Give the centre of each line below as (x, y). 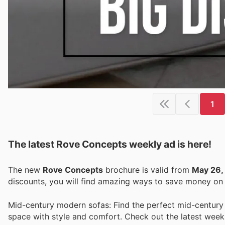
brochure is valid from (147, 170)
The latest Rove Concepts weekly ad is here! (110, 144)
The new (25, 170)
